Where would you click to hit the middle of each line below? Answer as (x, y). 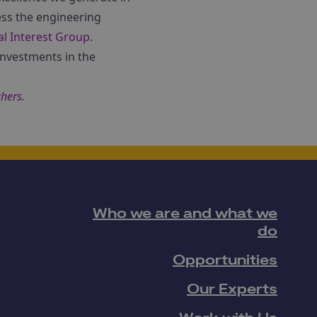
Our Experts (232, 289)
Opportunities (225, 260)
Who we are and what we (185, 214)
